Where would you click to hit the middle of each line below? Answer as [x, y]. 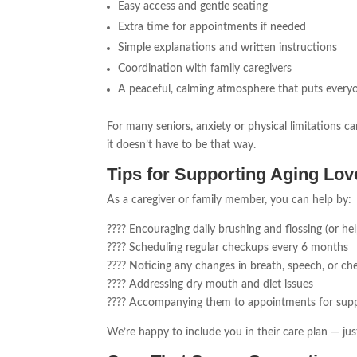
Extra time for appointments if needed [212, 27]
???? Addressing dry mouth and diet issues [210, 285]
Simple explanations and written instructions [228, 48]
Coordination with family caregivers [205, 69]
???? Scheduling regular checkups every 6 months [228, 248]
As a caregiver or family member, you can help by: [229, 200]
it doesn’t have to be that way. [182, 145]
